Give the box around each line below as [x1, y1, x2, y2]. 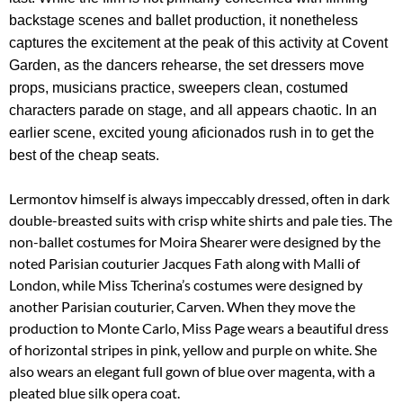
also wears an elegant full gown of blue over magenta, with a [9, 363, 375, 381]
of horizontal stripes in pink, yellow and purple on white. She [9, 341, 377, 359]
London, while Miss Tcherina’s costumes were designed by [9, 276, 363, 294]
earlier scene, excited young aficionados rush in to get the [9, 125, 374, 141]
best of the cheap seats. [9, 148, 159, 164]
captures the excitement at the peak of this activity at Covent [9, 35, 388, 51]
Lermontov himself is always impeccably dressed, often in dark [9, 190, 390, 208]
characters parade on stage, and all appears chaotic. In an [9, 103, 377, 119]
